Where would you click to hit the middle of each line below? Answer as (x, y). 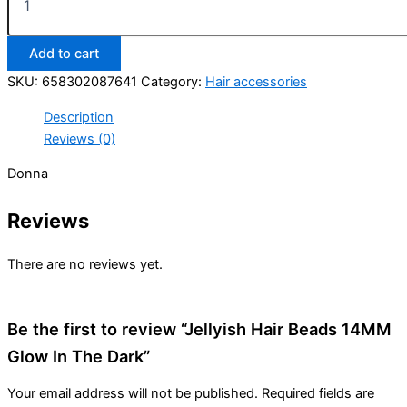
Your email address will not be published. (133, 394)
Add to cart (64, 53)
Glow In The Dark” (79, 356)
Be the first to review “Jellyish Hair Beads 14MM (199, 328)
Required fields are (318, 394)
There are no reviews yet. (85, 265)
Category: (173, 81)
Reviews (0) (79, 139)
